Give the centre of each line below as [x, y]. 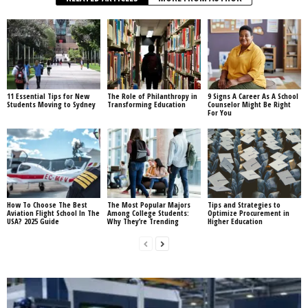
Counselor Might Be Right [249, 104]
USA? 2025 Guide [33, 221]
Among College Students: [148, 213]
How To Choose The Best [47, 205]
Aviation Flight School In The [53, 213]
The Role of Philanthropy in [152, 96]
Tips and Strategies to [244, 205]
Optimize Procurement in [248, 213]
